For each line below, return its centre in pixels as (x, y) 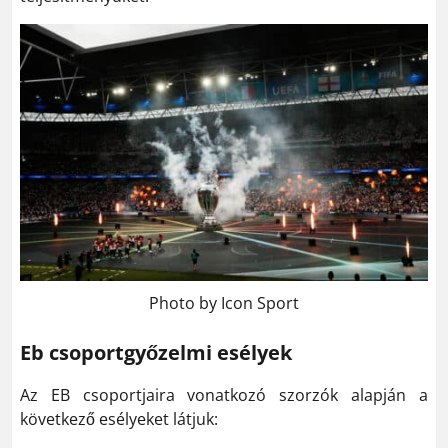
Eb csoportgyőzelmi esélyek (156, 352)
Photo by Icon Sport (224, 302)
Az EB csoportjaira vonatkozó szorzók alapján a (224, 394)
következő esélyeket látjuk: (119, 418)
